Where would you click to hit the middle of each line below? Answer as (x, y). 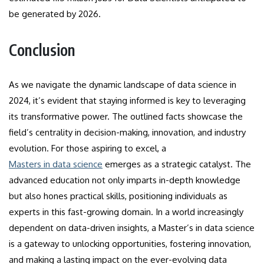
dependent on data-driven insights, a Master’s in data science (132, 227)
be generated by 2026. (55, 14)
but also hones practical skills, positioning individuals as (118, 196)
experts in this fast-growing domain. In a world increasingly (126, 212)
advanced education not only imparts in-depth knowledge (125, 180)
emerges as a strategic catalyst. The (177, 164)
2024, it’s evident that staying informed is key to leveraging (127, 100)
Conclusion (42, 49)
